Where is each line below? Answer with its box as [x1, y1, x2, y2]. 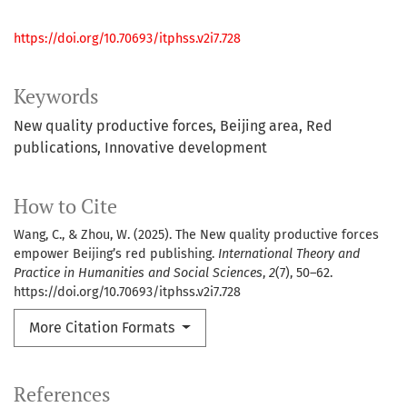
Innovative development [104, 139, 267, 157]
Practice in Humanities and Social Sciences [14, 265, 263, 282]
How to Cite [14, 194, 117, 220]
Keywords [14, 84, 99, 110]
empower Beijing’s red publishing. [14, 246, 218, 263]
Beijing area [220, 117, 299, 135]
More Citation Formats [29, 319, 178, 337]
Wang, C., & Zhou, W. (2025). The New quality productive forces [14, 227, 379, 243]
